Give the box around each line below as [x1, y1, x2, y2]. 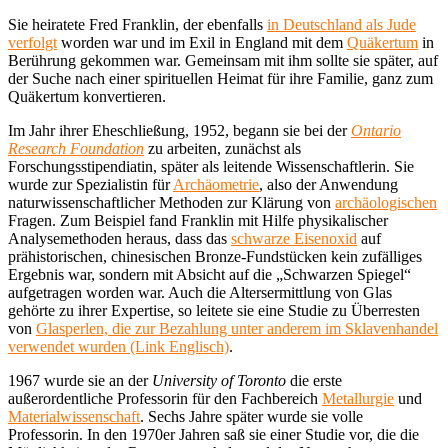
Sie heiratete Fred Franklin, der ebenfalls [8, 15, 267, 33]
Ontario [351, 121, 401, 139]
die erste [286, 371, 342, 389]
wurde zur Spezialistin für [8, 175, 173, 193]
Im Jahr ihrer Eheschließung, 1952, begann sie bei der [8, 121, 351, 139]
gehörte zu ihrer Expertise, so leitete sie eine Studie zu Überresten [8, 301, 420, 319]
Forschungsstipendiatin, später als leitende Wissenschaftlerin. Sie [8, 157, 414, 175]
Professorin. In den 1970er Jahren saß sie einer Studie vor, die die [8, 425, 419, 443]
